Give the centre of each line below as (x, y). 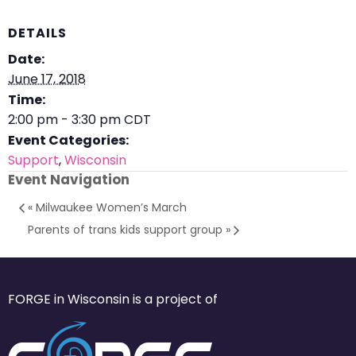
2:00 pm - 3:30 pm (66, 120)
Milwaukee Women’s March (110, 208)
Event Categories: (68, 141)
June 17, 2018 (47, 79)
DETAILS (37, 33)
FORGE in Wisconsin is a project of (113, 300)
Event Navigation (69, 180)
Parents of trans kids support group (127, 229)
